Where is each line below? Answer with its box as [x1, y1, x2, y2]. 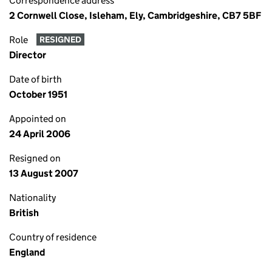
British [9, 207, 39, 219]
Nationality [9, 192, 56, 203]
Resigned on [9, 152, 61, 164]
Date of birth [9, 73, 62, 85]
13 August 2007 [9, 168, 78, 179]
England [9, 246, 45, 258]
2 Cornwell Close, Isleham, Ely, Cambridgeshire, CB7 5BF [9, 10, 261, 21]
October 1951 [9, 89, 67, 100]
